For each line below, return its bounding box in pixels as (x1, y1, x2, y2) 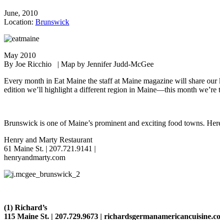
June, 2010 (4, 9, 38, 18)
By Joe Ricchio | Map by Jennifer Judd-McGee (4, 60, 154, 69)
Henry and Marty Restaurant (4, 136, 92, 144)
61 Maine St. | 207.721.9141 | (4, 144, 96, 153)
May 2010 (4, 51, 36, 60)
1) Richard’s (6, 203, 47, 212)
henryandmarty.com (4, 153, 65, 162)
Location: (4, 18, 35, 27)
